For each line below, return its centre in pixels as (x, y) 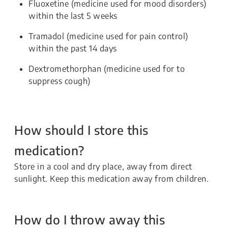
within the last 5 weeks (73, 16)
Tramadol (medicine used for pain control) (108, 36)
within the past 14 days (73, 49)
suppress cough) (60, 81)
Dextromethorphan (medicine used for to (107, 69)
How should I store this (81, 130)
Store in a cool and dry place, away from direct (103, 167)
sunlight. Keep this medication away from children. (111, 179)
